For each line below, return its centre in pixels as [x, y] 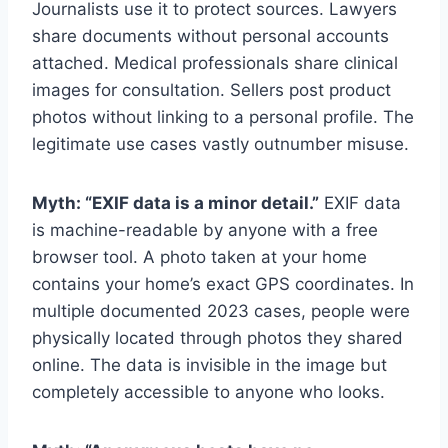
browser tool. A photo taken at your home [199, 256]
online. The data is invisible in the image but [209, 364]
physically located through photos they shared [217, 337]
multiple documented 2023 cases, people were [221, 310]
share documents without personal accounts [210, 35]
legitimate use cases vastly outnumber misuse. [220, 143]
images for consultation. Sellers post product [211, 89]
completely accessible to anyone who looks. [208, 391]
